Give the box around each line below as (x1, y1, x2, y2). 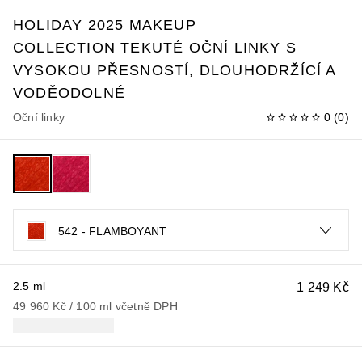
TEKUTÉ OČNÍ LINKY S (120, 39, 297, 56)
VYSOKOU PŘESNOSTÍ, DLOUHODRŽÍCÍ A (13, 61, 336, 78)
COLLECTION (13, 39, 116, 56)
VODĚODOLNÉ (13, 84, 125, 101)
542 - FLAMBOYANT (58, 224, 167, 238)
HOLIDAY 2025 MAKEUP (13, 16, 196, 33)
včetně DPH (115, 299, 178, 313)
